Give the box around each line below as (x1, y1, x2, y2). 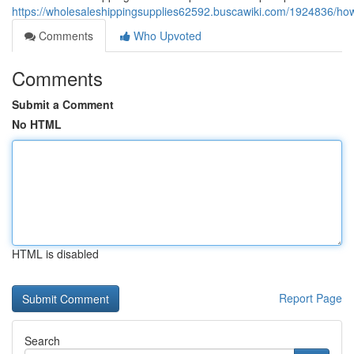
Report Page (279, 290, 342, 306)
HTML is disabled (12, 246, 99, 262)
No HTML (12, 116, 62, 132)
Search (24, 333, 60, 348)
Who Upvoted (130, 28, 201, 43)
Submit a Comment (12, 96, 114, 112)
